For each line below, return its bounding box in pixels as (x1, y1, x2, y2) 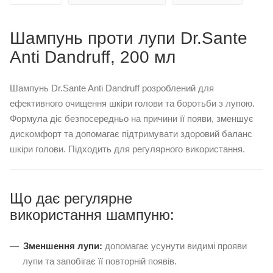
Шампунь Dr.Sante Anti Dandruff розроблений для (10, 82, 214, 93)
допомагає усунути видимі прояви (102, 240, 247, 251)
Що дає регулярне (10, 190, 132, 207)
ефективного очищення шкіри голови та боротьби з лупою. (10, 97, 255, 108)
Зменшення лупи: (23, 240, 102, 251)
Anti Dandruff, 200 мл (10, 47, 175, 66)
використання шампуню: (10, 206, 174, 223)
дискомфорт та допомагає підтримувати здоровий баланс (10, 128, 252, 139)
